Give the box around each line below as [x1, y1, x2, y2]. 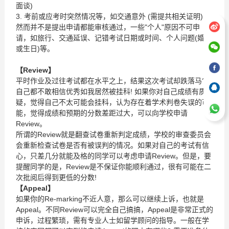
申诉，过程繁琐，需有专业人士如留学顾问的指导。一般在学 [15, 216, 209, 224]
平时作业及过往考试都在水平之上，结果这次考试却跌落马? [15, 77, 206, 85]
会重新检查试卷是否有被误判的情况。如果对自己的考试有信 [15, 141, 209, 149]
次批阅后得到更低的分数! [15, 173, 97, 181]
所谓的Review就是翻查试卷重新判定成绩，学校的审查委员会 [15, 130, 211, 139]
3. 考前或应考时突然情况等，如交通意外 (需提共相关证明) [15, 12, 203, 20]
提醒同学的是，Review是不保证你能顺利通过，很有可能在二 [15, 163, 211, 171]
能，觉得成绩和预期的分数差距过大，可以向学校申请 [15, 109, 188, 117]
